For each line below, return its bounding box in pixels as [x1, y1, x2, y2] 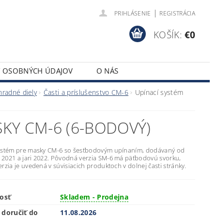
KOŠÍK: [154, 28, 183, 41]
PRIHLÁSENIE [114, 9, 151, 17]
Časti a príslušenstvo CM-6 [43, 88, 129, 97]
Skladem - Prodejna [60, 192, 128, 201]
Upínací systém [135, 88, 184, 97]
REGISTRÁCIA [159, 9, 195, 17]
